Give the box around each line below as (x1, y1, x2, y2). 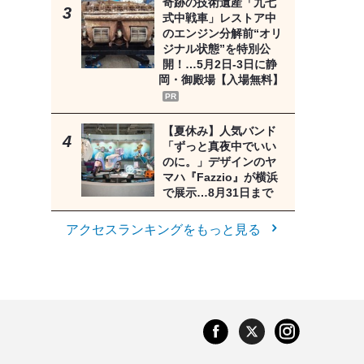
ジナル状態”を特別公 (162, 42, 271, 56)
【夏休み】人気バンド (162, 124, 276, 138)
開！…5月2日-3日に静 (162, 58, 277, 71)
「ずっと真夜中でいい (162, 140, 276, 154)
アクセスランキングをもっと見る (65, 223, 261, 237)
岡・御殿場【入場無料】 (158, 73, 284, 87)
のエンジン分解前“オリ (162, 27, 282, 41)
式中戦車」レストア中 (162, 11, 276, 25)
